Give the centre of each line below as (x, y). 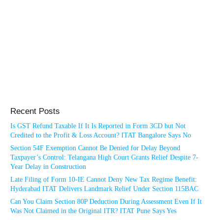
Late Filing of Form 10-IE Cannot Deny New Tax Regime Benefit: (104, 179)
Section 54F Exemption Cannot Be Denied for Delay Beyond (95, 148)
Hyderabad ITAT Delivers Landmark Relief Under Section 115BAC (104, 189)
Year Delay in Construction (48, 166)
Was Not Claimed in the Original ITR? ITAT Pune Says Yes (93, 211)
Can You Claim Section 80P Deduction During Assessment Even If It (106, 201)
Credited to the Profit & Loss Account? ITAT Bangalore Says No (101, 135)
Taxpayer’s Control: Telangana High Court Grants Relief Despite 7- (104, 157)
